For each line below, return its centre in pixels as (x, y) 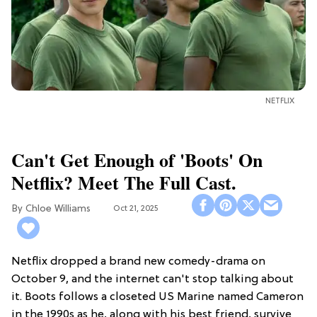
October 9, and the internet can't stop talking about (152, 279)
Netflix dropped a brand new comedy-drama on (138, 261)
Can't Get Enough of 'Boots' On (137, 160)
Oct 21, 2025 (136, 209)
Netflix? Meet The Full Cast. (124, 182)
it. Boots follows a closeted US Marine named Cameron (157, 297)
